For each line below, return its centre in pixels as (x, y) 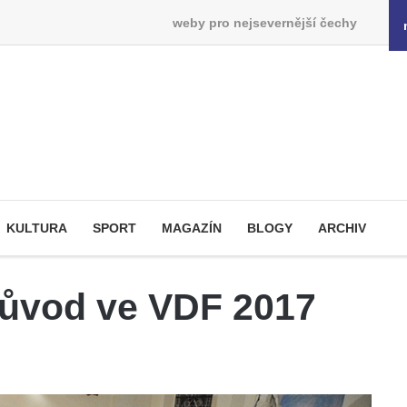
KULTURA (37, 228)
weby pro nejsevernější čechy (264, 22)
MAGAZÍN (192, 228)
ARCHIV (342, 228)
